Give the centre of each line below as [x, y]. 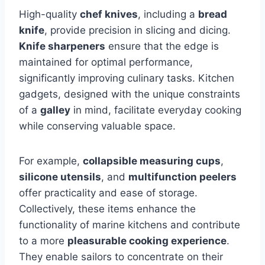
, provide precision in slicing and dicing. [138, 30]
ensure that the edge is [162, 46]
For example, [51, 161]
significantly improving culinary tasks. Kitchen [127, 78]
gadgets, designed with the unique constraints [130, 94]
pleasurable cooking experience [147, 241]
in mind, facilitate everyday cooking [156, 110]
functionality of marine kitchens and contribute [130, 225]
